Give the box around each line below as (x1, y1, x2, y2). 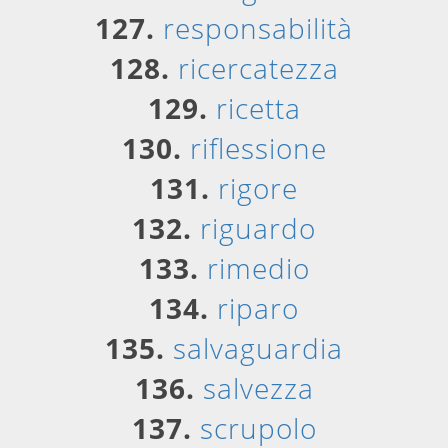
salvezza (202, 369, 314, 407)
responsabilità (163, 9, 353, 47)
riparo (217, 289, 299, 327)
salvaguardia (173, 329, 343, 367)
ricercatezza (177, 49, 339, 87)
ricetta (215, 89, 301, 127)
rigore (218, 169, 298, 207)
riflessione (189, 129, 327, 167)
